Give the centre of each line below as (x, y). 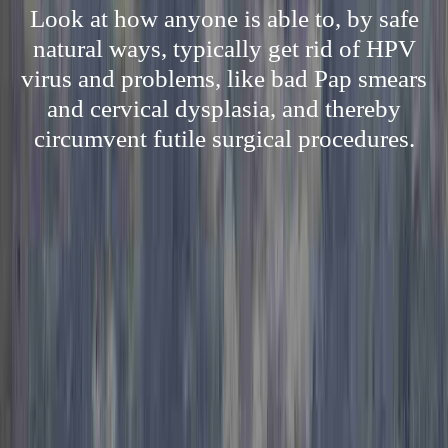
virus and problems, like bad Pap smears (224, 78)
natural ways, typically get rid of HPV (224, 48)
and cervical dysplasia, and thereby (224, 108)
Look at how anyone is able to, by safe (224, 18)
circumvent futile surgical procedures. (224, 138)
